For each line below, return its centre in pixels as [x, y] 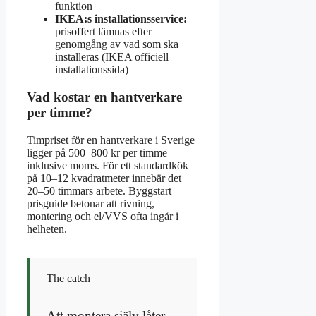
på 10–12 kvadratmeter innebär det [104, 178]
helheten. [47, 229]
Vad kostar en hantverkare [104, 97]
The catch [68, 278]
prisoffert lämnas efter [103, 32]
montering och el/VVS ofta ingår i [103, 216]
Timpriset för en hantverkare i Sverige [111, 140]
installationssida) [92, 70]
